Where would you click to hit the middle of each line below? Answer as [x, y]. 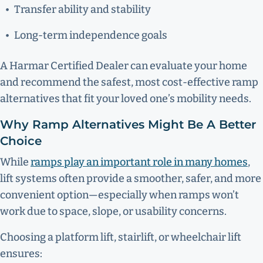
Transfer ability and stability [82, 9]
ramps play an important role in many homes [139, 162]
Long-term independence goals [91, 35]
